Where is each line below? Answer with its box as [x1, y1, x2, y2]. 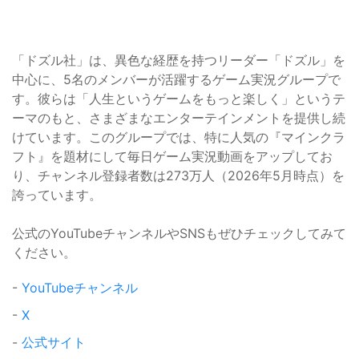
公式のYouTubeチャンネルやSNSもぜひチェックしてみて [12, 225, 346, 242]
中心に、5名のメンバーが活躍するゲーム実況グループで [12, 71, 341, 88]
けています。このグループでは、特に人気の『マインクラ [12, 129, 345, 146]
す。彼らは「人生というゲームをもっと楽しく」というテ [12, 91, 345, 107]
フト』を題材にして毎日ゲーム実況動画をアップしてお [12, 148, 333, 165]
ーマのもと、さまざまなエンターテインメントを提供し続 [12, 110, 345, 127]
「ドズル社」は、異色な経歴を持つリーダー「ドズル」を [12, 52, 345, 69]
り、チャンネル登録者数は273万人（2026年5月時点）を [12, 167, 345, 184]
